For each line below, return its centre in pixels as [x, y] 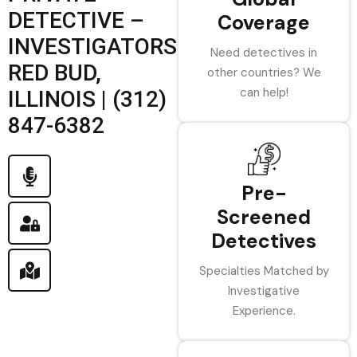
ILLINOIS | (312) [87, 99]
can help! [264, 92]
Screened [264, 217]
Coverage [264, 23]
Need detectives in [264, 53]
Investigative [264, 291]
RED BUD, [55, 73]
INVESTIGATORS [92, 47]
